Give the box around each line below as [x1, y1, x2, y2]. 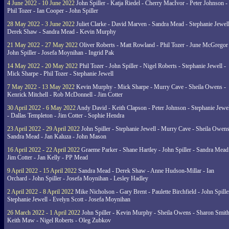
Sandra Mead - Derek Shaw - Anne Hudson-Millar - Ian [77, 167, 214, 174]
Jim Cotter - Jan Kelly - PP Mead [7, 154, 88, 161]
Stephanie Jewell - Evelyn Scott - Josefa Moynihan [7, 196, 130, 203]
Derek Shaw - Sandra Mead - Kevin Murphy [7, 28, 116, 35]
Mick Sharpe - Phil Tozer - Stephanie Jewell [7, 70, 113, 77]
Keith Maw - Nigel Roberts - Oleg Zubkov [7, 217, 111, 224]
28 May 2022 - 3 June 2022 [7, 20, 75, 28]
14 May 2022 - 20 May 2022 [7, 62, 78, 70]
